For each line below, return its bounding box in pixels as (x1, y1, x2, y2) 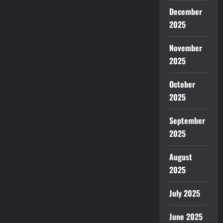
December (169, 5, 202, 17)
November (169, 42, 202, 54)
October (169, 78, 195, 90)
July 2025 (169, 187, 200, 199)
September (169, 114, 205, 126)
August (169, 151, 192, 163)
